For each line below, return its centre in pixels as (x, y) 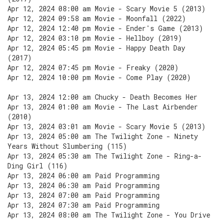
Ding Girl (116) (38, 166)
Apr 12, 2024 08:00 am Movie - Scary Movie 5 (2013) (107, 9)
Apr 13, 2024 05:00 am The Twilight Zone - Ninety (103, 136)
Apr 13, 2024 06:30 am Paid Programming (83, 185)
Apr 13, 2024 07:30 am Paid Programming (83, 205)
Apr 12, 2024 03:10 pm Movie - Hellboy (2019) (95, 38)
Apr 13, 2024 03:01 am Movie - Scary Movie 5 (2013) (107, 126)
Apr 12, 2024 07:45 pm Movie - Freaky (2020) (93, 68)
